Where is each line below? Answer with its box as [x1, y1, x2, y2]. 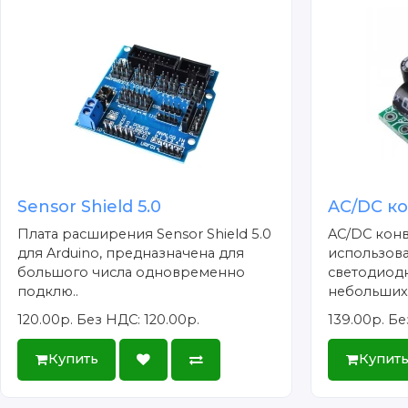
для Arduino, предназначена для [17, 244, 245, 261]
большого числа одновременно [17, 263, 246, 280]
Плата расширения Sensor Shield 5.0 [17, 225, 272, 242]
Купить [47, 351, 98, 368]
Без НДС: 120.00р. [76, 311, 200, 328]
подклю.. [17, 282, 79, 300]
